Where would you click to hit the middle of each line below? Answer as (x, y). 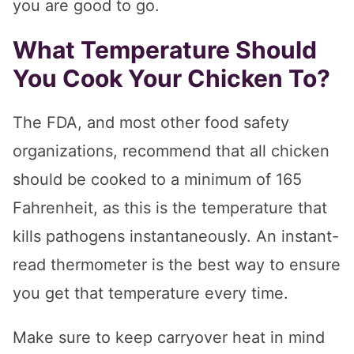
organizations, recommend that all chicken (171, 151)
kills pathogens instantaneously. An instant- (176, 236)
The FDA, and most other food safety (151, 122)
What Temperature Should (165, 49)
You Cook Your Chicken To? (171, 78)
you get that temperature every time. (151, 293)
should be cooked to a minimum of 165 (157, 179)
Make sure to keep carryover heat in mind (169, 337)
